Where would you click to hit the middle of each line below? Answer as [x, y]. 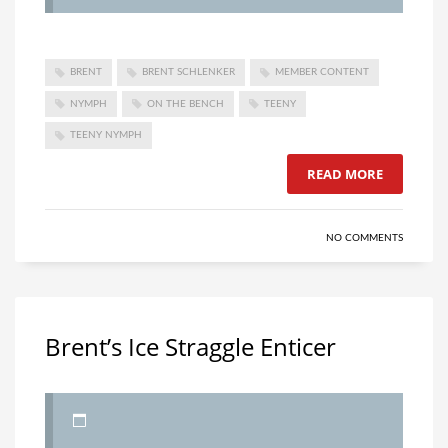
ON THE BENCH [185, 103]
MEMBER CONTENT [322, 72]
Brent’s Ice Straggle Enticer [190, 346]
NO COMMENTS [364, 237]
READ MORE [345, 173]
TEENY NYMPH [106, 135]
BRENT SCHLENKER [188, 72]
